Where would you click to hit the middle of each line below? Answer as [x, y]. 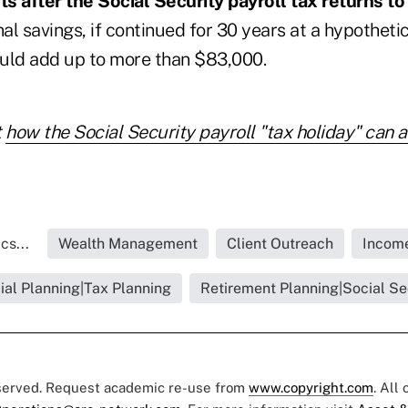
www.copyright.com [311, 388]
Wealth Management [128, 244]
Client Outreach [280, 244]
